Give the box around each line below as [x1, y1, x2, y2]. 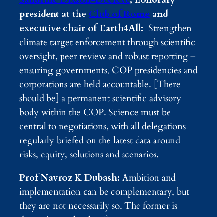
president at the [19, 8, 89, 21]
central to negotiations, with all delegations [19, 120, 186, 133]
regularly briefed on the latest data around [19, 134, 180, 147]
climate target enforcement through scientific [19, 36, 195, 49]
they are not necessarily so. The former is [19, 200, 177, 213]
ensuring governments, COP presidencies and [19, 64, 198, 77]
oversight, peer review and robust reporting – [19, 50, 195, 63]
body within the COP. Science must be [19, 106, 171, 119]
